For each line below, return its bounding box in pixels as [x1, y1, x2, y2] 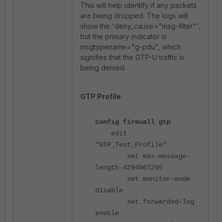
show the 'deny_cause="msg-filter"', [80, 22, 200, 31]
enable [95, 209, 119, 218]
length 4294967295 [95, 164, 163, 172]
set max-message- [95, 152, 190, 161]
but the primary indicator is [80, 32, 166, 41]
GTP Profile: [80, 92, 123, 101]
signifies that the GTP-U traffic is [80, 53, 184, 62]
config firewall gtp [95, 118, 170, 126]
